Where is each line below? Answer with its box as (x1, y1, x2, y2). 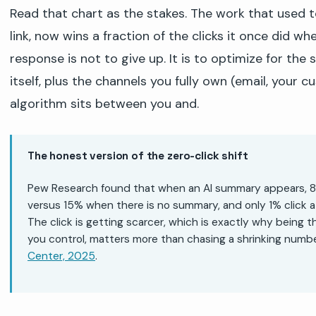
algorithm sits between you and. (10, 95, 199, 113)
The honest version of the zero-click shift (28, 149, 248, 164)
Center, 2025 (28, 249, 95, 264)
